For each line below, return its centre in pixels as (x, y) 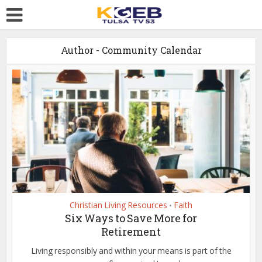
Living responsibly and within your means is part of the (131, 250)
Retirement (131, 231)
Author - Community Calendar (131, 50)
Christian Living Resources (118, 205)
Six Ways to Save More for (131, 218)
